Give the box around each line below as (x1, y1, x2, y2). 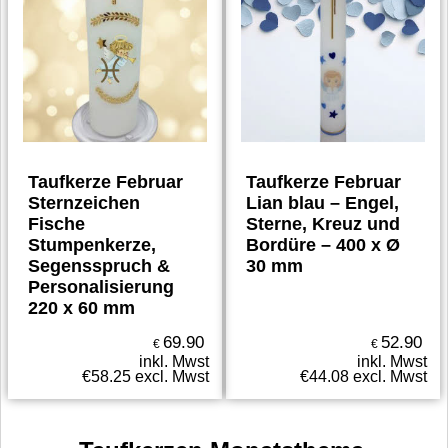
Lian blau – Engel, (246, 193, 399, 213)
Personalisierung (28, 277, 175, 297)
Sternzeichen (28, 193, 141, 213)
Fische (28, 214, 86, 234)
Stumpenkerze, (28, 235, 157, 255)
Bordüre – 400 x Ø (246, 235, 400, 255)
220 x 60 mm (28, 298, 136, 318)
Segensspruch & (28, 256, 171, 276)
